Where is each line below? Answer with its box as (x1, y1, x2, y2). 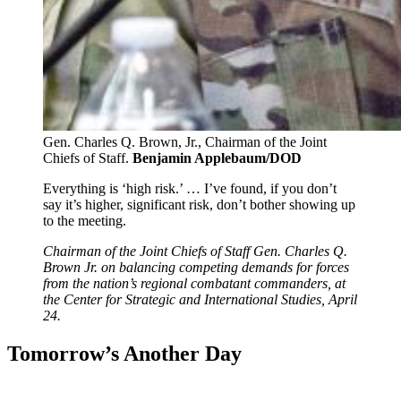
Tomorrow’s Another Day (7, 342, 242, 366)
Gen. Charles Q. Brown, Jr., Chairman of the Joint (43, 134, 327, 150)
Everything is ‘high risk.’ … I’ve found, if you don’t (43, 181, 337, 197)
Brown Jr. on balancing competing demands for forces (43, 260, 349, 276)
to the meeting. (43, 213, 126, 229)
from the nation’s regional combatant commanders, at (43, 276, 346, 292)
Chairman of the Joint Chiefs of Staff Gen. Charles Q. (43, 243, 347, 260)
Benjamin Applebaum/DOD (132, 150, 302, 166)
